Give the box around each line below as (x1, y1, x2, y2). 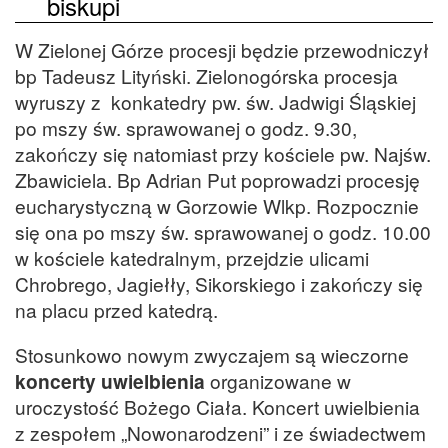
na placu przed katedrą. (15, 296, 218, 324)
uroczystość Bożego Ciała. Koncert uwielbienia (15, 393, 420, 421)
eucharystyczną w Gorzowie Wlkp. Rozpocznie (15, 192, 419, 220)
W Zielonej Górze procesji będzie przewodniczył (15, 36, 429, 64)
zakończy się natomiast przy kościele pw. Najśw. (15, 140, 431, 168)
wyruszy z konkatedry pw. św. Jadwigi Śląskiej (15, 88, 416, 116)
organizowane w (205, 367, 351, 395)
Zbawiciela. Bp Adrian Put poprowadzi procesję (15, 166, 420, 194)
